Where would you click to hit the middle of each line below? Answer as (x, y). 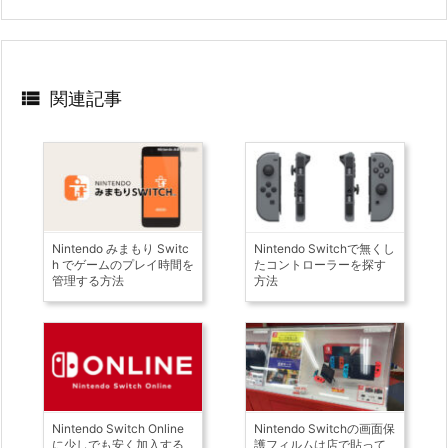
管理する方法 (88, 280)
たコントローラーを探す (319, 264)
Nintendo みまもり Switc (121, 248)
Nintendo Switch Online (118, 428)
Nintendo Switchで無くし (324, 248)
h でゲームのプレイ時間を (123, 264)
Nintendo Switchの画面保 (324, 428)
